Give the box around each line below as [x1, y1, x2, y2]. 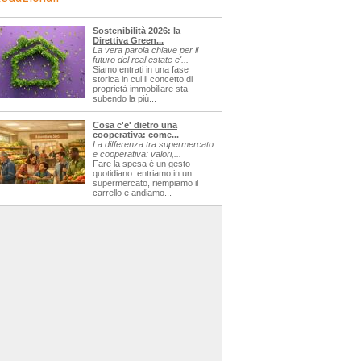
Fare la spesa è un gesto [93, 159, 190, 168]
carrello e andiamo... [93, 188, 172, 197]
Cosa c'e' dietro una [93, 120, 177, 130]
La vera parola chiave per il [93, 45, 198, 55]
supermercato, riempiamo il [93, 178, 198, 188]
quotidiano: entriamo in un [93, 168, 192, 178]
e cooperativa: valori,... [93, 149, 181, 159]
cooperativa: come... [93, 130, 179, 139]
